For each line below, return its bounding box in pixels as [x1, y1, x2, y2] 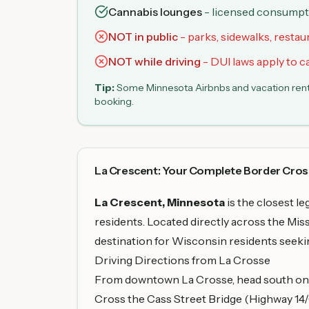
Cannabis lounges [108, 5, 202, 19]
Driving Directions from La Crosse [94, 253, 270, 267]
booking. [94, 95, 134, 108]
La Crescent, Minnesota [94, 195, 225, 209]
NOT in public [108, 30, 178, 43]
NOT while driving [108, 54, 201, 68]
